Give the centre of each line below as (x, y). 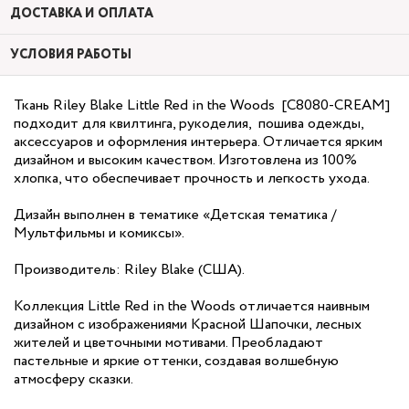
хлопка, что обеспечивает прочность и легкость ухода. (192, 178)
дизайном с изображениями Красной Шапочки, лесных (188, 325)
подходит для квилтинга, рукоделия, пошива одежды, (189, 124)
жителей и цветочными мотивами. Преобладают (168, 343)
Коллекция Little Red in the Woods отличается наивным (192, 306)
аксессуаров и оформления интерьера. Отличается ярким (198, 142)
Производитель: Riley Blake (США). (129, 270)
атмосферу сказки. (73, 379)
